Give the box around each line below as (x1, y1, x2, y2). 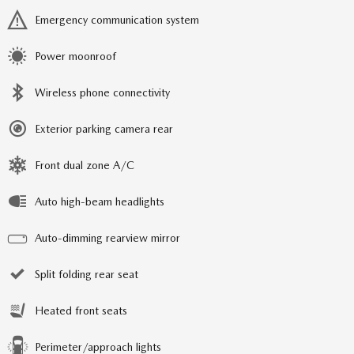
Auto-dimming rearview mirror (35, 231, 180, 244)
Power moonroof (35, 49, 116, 62)
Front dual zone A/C (35, 158, 134, 171)
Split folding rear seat (35, 267, 138, 281)
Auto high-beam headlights (35, 194, 164, 208)
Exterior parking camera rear (35, 122, 173, 135)
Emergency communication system (35, 13, 199, 26)
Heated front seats (35, 303, 127, 317)
